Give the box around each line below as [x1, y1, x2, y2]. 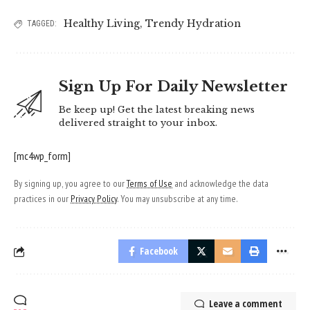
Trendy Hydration [145, 17, 241, 30]
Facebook [140, 244, 178, 258]
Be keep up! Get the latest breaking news [59, 104, 255, 116]
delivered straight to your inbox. [59, 117, 217, 129]
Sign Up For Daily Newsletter [59, 77, 288, 96]
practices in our [14, 192, 71, 206]
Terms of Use [127, 177, 172, 190]
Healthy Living [64, 17, 140, 30]
